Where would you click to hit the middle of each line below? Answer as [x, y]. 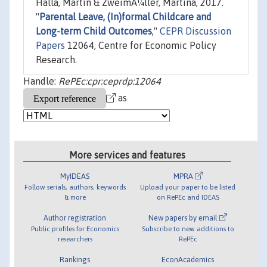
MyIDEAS [75, 176]
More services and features [128, 155]
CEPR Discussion [195, 31]
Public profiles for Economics [75, 228]
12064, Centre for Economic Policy [141, 46]
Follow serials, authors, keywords [75, 187]
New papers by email [184, 218]
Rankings [75, 259]
